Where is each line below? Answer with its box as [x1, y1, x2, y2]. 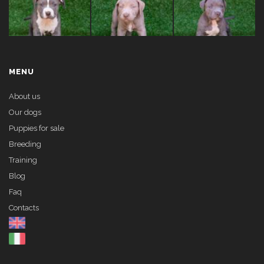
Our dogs [9, 108, 41, 117]
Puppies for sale [9, 124, 64, 133]
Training [9, 156, 37, 164]
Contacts [9, 203, 39, 212]
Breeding [9, 140, 41, 148]
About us [9, 92, 40, 101]
